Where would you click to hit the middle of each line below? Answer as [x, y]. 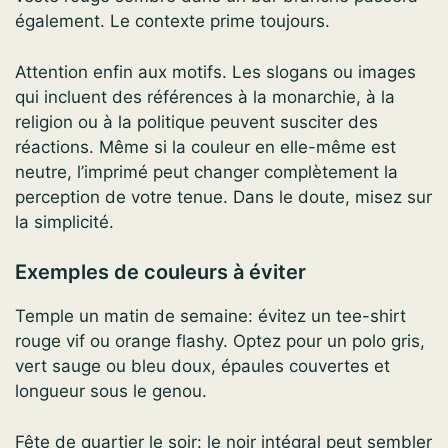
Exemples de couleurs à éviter [160, 272]
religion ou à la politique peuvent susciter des [196, 121]
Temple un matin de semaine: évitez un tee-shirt [210, 316]
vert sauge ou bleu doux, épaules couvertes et [202, 366]
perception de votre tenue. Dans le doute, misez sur [223, 196]
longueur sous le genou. [111, 391]
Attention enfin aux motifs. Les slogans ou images [215, 71]
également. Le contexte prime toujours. [172, 21]
